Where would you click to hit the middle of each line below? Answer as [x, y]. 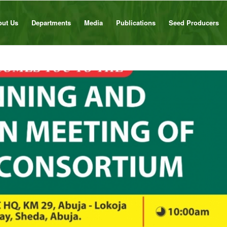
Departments [51, 23]
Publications [136, 23]
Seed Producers [194, 23]
